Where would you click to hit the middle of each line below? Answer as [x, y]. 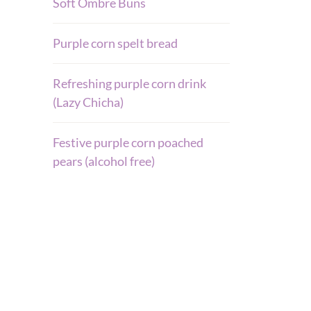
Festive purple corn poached [128, 142]
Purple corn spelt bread [115, 43]
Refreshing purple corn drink [129, 83]
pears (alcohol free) [104, 161]
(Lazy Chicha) [88, 102]
